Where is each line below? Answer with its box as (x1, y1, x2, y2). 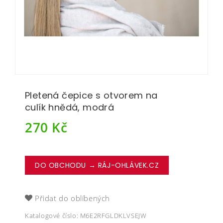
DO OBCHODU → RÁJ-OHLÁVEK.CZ (35, 160, 159, 171)
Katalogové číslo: (25, 211, 80, 221)
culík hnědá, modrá (25, 101, 114, 113)
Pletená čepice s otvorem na (25, 89, 158, 102)
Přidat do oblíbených (35, 193, 110, 204)
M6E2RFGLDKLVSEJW (80, 211, 147, 221)
